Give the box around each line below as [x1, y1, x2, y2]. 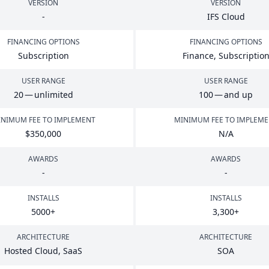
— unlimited [23, 89, 73, 100]
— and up [213, 89, 253, 100]
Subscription [17, 50, 69, 61]
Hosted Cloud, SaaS [4, 245, 82, 256]
